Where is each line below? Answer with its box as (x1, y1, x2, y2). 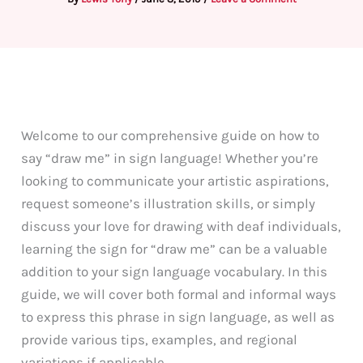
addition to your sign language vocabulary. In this (21, 263, 328, 280)
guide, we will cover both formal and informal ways (21, 285, 337, 302)
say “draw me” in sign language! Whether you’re (21, 149, 319, 166)
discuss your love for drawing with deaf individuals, (21, 217, 342, 234)
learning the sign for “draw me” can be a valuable (21, 240, 328, 257)
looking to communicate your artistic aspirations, (21, 172, 330, 189)
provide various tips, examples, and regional (21, 331, 298, 348)
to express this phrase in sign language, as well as (21, 308, 335, 325)
